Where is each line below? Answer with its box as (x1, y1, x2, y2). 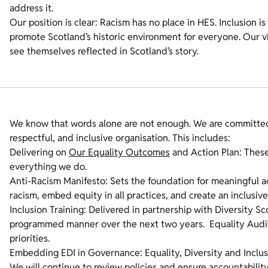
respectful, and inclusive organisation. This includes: (10, 132, 233, 144)
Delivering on (10, 146, 69, 159)
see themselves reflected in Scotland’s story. (10, 45, 201, 57)
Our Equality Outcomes (69, 146, 170, 159)
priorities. (10, 232, 52, 245)
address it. (10, 2, 56, 14)
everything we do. (10, 160, 89, 173)
